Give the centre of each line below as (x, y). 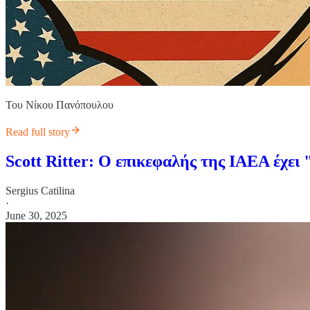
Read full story (38, 131)
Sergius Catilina (40, 190)
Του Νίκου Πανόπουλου (60, 104)
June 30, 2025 (36, 215)
